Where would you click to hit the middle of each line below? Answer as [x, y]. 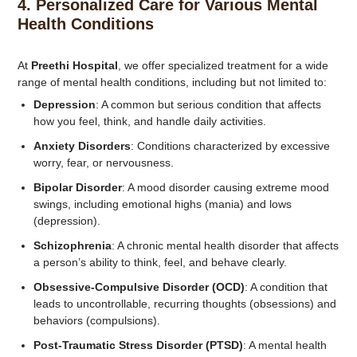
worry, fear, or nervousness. [103, 163]
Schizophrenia [72, 245]
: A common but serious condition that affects [208, 104]
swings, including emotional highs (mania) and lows [162, 204]
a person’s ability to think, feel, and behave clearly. [160, 262]
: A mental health [284, 345]
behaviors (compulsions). [96, 320]
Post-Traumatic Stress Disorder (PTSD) [138, 345]
